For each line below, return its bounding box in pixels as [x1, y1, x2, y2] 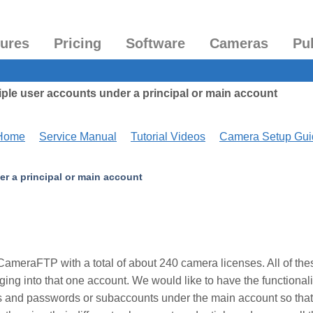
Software [126, 36, 185, 51]
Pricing [54, 36, 101, 51]
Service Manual [39, 131, 117, 143]
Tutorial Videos [131, 131, 205, 143]
